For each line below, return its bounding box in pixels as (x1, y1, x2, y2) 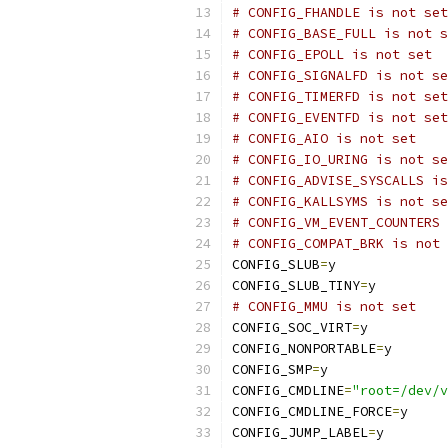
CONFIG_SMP (232, 361, 312, 378)
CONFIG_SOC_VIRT (232, 319, 352, 336)
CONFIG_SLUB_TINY (232, 277, 360, 294)
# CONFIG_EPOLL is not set (232, 46, 432, 63)
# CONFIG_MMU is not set (232, 298, 416, 315)
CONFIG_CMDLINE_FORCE (232, 403, 392, 420)
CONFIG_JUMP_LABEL (232, 424, 368, 441)
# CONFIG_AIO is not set (232, 130, 416, 147)
